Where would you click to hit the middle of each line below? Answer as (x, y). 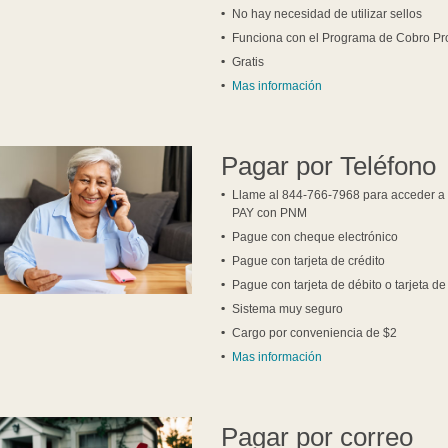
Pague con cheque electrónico (315, 237)
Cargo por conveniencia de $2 (315, 333)
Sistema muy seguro (288, 309)
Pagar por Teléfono (329, 166)
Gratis (248, 62)
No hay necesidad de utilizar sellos (327, 14)
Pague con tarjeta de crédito (309, 261)
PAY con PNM (270, 213)
